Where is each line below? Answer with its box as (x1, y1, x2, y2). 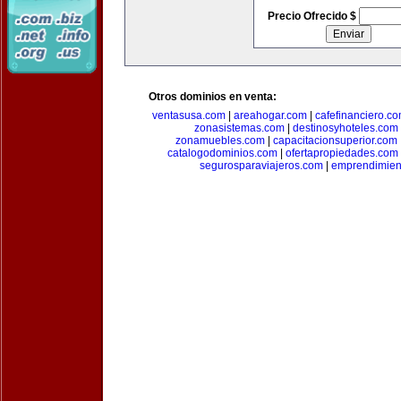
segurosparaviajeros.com (200, 159, 323, 172)
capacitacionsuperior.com (272, 134, 397, 147)
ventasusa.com (152, 109, 226, 122)
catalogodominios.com (166, 147, 277, 159)
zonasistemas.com (193, 122, 285, 134)
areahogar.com (234, 109, 307, 122)
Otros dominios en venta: (149, 90, 277, 103)
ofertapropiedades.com (285, 147, 398, 159)
